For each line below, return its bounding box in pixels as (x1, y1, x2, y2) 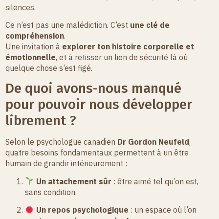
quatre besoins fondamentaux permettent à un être (5, 148, 189, 158)
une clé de (130, 20, 170, 30)
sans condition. (25, 187, 77, 197)
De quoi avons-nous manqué (5, 80, 182, 97)
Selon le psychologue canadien (5, 137, 118, 147)
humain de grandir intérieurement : (5, 158, 128, 169)
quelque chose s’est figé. (5, 63, 93, 73)
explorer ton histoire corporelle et (62, 42, 195, 52)
